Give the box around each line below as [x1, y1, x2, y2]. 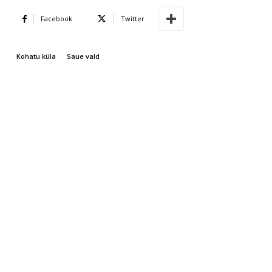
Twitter [121, 14, 144, 24]
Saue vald [67, 52, 100, 61]
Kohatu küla [16, 52, 56, 61]
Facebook [41, 14, 72, 24]
